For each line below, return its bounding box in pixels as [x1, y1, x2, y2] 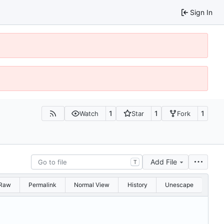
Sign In [190, 7, 212, 16]
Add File [150, 157, 177, 166]
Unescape [164, 180, 193, 188]
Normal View [74, 180, 110, 188]
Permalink [28, 180, 56, 188]
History [127, 180, 147, 188]
